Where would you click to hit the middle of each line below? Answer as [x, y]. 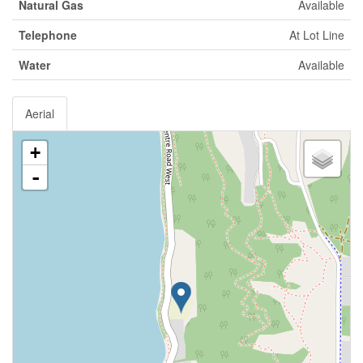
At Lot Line [317, 35]
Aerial [40, 113]
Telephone [48, 35]
